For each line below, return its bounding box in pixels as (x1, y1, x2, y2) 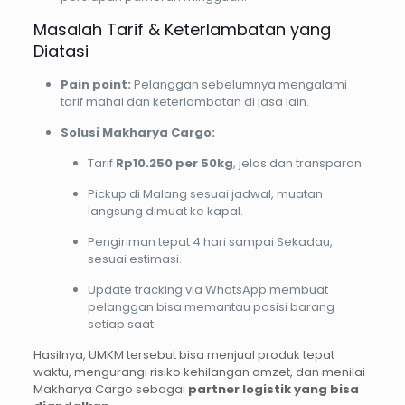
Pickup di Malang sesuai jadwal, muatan (87, 184, 323, 202)
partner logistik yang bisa (187, 380, 359, 398)
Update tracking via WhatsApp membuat (87, 280, 328, 298)
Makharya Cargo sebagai (33, 380, 188, 398)
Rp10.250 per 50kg (115, 154, 233, 172)
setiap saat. (87, 315, 156, 333)
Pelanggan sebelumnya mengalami (130, 75, 347, 93)
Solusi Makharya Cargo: (60, 123, 215, 141)
